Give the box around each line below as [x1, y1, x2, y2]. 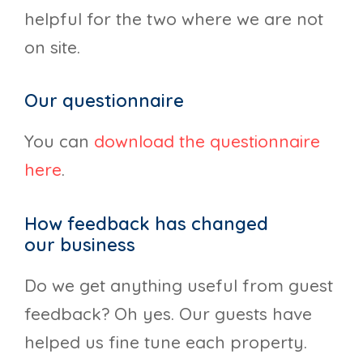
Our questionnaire [24, 89, 184, 113]
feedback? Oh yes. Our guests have [24, 302, 312, 324]
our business [24, 233, 135, 256]
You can [24, 130, 94, 152]
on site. [24, 36, 80, 58]
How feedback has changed [24, 211, 268, 235]
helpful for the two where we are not [24, 7, 323, 29]
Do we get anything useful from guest [24, 274, 333, 296]
